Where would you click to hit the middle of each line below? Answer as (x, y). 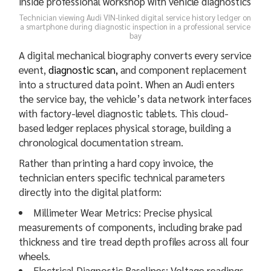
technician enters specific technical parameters (122, 177)
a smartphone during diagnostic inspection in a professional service (135, 26)
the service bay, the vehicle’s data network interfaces (135, 98)
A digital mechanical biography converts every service (135, 55)
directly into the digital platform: (90, 191)
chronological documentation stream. (101, 142)
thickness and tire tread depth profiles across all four (134, 241)
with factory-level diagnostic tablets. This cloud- (124, 113)
